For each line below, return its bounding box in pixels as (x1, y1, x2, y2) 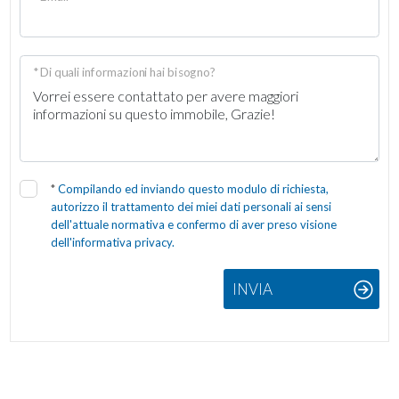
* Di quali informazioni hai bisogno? (32, 64, 216, 79)
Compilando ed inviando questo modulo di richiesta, (58, 182, 330, 196)
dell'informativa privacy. (51, 235, 175, 249)
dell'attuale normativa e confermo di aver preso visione (51, 217, 338, 232)
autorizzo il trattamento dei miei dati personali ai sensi (51, 199, 332, 214)
